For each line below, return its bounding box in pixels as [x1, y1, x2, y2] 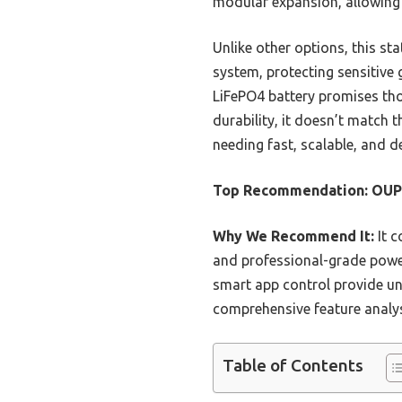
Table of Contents [223, 355, 363, 376]
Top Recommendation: [213, 182, 368, 199]
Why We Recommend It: [213, 228, 374, 245]
